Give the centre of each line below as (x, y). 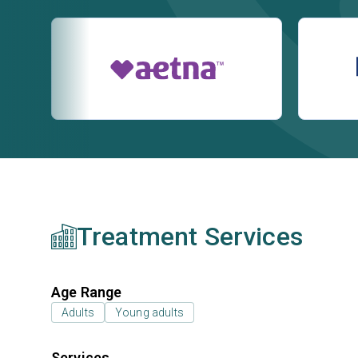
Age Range (87, 292)
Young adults (149, 312)
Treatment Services (190, 237)
